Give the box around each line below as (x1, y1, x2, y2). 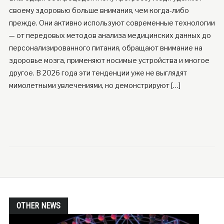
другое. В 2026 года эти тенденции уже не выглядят (8, 68, 187, 77)
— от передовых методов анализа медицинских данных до (8, 31, 211, 40)
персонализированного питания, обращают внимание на (8, 43, 202, 52)
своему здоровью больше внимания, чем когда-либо (8, 6, 189, 15)
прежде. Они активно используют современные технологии (8, 18, 215, 27)
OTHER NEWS (16, 201, 60, 211)
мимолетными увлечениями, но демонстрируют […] (8, 81, 180, 90)
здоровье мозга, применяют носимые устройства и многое (8, 56, 209, 65)
